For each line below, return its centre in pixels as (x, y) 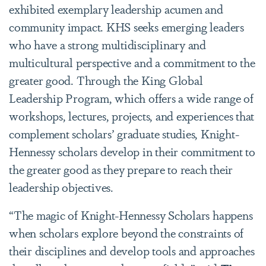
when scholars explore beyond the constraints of (126, 232)
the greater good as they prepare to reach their (121, 169)
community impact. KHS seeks (85, 26)
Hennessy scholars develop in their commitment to (132, 151)
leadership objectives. (61, 186)
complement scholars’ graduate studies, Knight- (124, 133)
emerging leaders (202, 26)
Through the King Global (140, 80)
